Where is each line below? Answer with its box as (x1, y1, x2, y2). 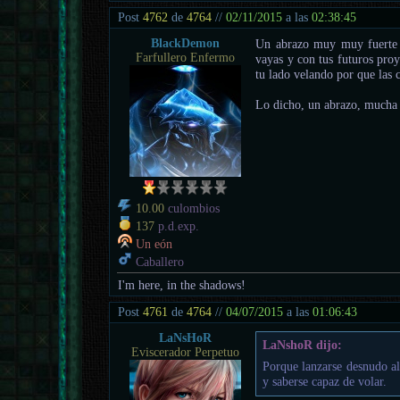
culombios (164, 201, 221, 215)
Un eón (136, 237, 173, 251)
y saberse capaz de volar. (262, 374, 387, 389)
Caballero (132, 254, 185, 269)
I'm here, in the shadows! (118, 278, 246, 292)
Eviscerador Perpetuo (130, 345, 239, 359)
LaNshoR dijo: (262, 337, 342, 353)
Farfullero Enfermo (135, 50, 235, 64)
